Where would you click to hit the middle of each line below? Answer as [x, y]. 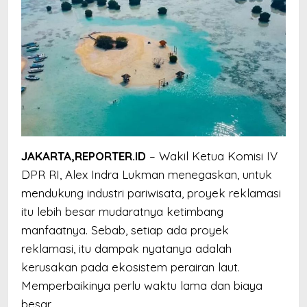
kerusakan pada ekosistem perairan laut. [131, 267]
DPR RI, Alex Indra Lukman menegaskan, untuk [147, 175]
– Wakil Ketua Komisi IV [212, 156]
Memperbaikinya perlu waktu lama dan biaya [142, 286]
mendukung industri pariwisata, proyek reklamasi [151, 193]
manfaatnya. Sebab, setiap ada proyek [125, 230]
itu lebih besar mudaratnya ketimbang [122, 212]
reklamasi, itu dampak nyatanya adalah [126, 249]
